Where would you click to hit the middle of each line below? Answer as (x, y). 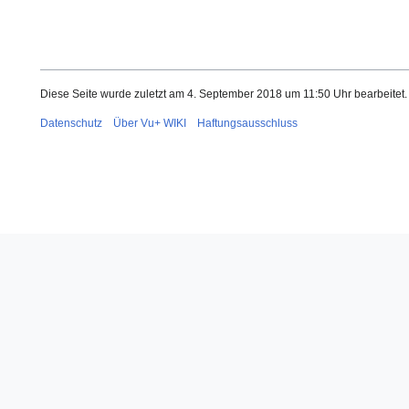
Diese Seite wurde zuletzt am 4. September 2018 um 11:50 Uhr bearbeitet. (224, 94)
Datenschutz (71, 123)
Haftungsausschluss (247, 123)
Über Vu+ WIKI (150, 123)
